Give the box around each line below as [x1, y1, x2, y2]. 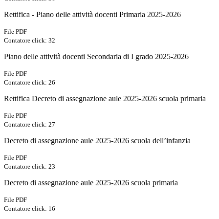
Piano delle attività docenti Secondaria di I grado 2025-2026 [4, 52, 189, 61]
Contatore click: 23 [4, 163, 55, 171]
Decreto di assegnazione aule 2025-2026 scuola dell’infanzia [4, 136, 191, 145]
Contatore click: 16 [4, 205, 55, 213]
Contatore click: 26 [4, 79, 55, 87]
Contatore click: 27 [4, 121, 55, 129]
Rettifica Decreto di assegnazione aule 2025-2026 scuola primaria [4, 94, 206, 103]
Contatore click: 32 [4, 37, 55, 44]
